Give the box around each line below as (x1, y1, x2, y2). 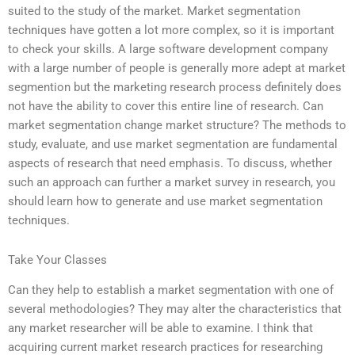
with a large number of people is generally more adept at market (8, 61, 345, 76)
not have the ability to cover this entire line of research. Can (8, 99, 323, 114)
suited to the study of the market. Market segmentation (8, 4, 300, 19)
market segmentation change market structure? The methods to (8, 118, 346, 133)
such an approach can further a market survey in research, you (8, 175, 335, 190)
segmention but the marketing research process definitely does (8, 80, 342, 95)
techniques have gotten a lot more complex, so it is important (8, 23, 334, 38)
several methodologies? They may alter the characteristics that (8, 302, 342, 317)
